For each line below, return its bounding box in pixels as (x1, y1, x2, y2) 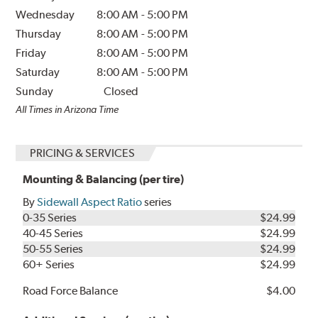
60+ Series (23, 257, 75, 271)
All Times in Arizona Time (16, 103, 119, 115)
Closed (104, 84, 139, 98)
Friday (16, 45, 47, 60)
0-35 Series (23, 210, 77, 224)
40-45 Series (23, 226, 84, 240)
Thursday (16, 26, 62, 40)
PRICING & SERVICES (30, 146, 136, 160)
